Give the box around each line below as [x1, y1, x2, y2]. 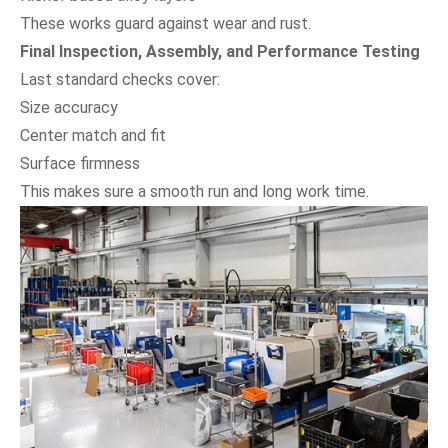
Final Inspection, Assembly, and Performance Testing [20, 41, 420, 61]
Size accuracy [20, 97, 118, 117]
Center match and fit [20, 125, 166, 145]
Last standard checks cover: [20, 69, 220, 89]
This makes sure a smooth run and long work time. [20, 181, 369, 201]
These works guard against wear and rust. [20, 13, 311, 33]
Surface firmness [20, 153, 140, 173]
